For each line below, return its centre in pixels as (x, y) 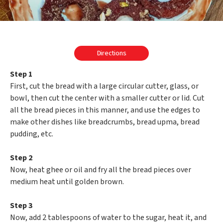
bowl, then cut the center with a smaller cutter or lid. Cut (107, 98)
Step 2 (21, 158)
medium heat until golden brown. (67, 182)
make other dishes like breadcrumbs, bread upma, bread (105, 122)
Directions (111, 54)
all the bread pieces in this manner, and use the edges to (105, 110)
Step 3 (21, 206)
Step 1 (21, 74)
